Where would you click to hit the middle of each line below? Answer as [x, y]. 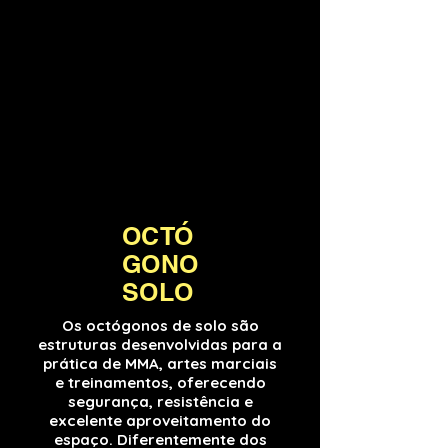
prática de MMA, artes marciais [160, 363]
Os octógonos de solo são [160, 325]
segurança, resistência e [160, 401]
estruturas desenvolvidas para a [160, 344]
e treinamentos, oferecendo [160, 382]
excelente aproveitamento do [160, 420]
